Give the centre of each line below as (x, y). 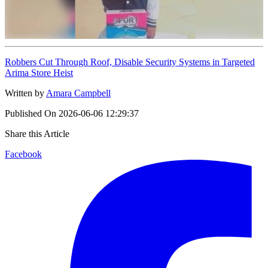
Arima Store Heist (39, 72)
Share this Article (37, 133)
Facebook (23, 154)
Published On (31, 113)
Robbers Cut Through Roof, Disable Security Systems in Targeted (130, 62)
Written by (25, 93)
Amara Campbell (78, 93)
